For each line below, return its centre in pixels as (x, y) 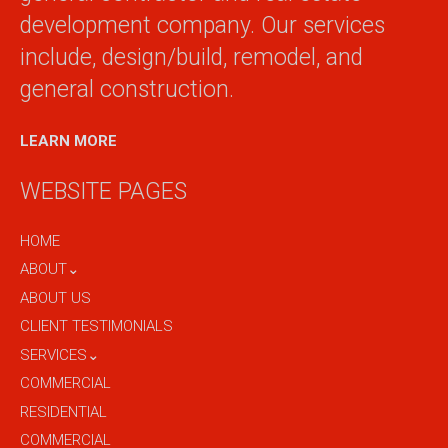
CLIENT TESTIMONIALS (96, 326)
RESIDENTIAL (63, 411)
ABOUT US (55, 297)
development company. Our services (202, 26)
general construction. (127, 90)
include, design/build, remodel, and (191, 58)
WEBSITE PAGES (103, 192)
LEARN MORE (68, 140)
